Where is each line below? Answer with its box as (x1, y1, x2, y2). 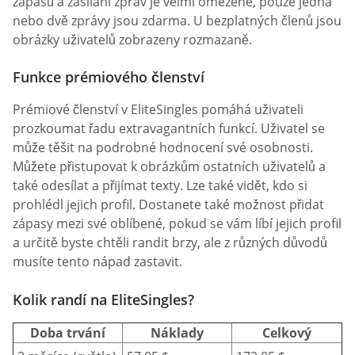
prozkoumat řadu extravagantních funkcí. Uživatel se (13, 120, 325, 138)
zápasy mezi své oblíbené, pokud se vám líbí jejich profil (13, 215, 342, 233)
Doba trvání (30, 323, 105, 342)
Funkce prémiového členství (13, 67, 204, 87)
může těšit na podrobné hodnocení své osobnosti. (13, 139, 313, 157)
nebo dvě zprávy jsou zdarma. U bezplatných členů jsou (13, 12, 342, 30)
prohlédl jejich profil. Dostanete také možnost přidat (13, 196, 324, 214)
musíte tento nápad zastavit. (13, 253, 182, 271)
